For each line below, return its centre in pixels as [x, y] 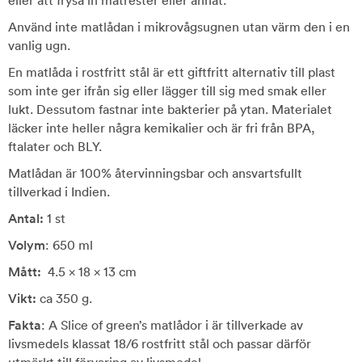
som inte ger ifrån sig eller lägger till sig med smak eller [167, 90]
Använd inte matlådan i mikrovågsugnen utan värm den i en [179, 27]
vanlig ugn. [39, 45]
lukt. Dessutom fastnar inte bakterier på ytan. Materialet [170, 109]
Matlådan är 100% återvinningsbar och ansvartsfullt [155, 173]
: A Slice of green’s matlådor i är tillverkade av [172, 325]
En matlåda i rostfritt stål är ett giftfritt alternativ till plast [172, 72]
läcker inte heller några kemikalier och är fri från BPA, [162, 128]
